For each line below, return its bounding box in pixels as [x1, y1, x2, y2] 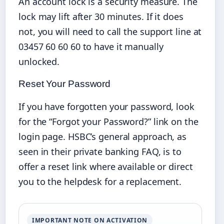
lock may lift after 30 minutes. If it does [18, 10, 183, 22]
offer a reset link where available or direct [18, 160, 193, 172]
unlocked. [18, 55, 60, 67]
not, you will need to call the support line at [18, 25, 202, 37]
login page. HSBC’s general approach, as [18, 130, 187, 142]
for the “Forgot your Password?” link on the [18, 115, 198, 127]
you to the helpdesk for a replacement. [18, 175, 182, 187]
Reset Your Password [18, 78, 111, 89]
